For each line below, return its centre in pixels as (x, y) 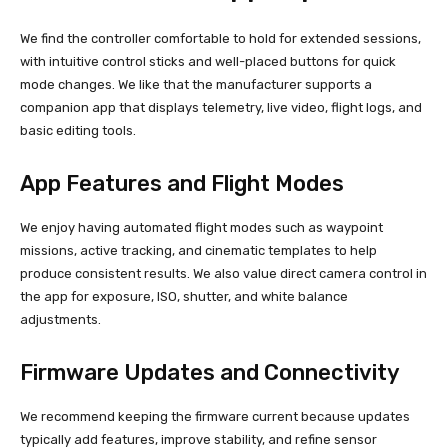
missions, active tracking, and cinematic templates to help (198, 251)
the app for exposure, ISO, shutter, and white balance (184, 297)
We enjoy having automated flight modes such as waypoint (201, 228)
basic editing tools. (78, 131)
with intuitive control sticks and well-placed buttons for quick (208, 62)
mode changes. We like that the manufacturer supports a (196, 85)
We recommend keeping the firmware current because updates (215, 417)
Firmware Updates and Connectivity (210, 373)
